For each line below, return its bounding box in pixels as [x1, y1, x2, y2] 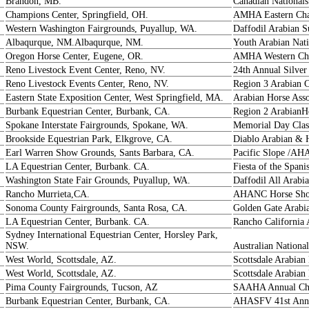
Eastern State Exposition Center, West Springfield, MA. [6, 92, 223, 103]
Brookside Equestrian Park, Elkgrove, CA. [6, 134, 172, 144]
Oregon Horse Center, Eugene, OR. [6, 51, 143, 61]
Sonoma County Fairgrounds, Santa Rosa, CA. [6, 203, 188, 213]
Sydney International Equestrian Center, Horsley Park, [6, 230, 218, 240]
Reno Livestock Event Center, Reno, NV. [6, 65, 166, 75]
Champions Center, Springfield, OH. [6, 10, 148, 20]
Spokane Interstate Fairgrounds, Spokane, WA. [6, 120, 188, 130]
